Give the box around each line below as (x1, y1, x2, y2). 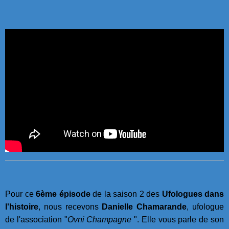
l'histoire (5, 202, 38, 212)
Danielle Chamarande (102, 202, 187, 212)
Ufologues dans (162, 190, 224, 199)
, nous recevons (38, 202, 102, 212)
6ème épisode (36, 190, 90, 199)
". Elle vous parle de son (134, 215, 224, 224)
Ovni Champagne (67, 215, 134, 224)
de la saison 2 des (90, 190, 162, 199)
